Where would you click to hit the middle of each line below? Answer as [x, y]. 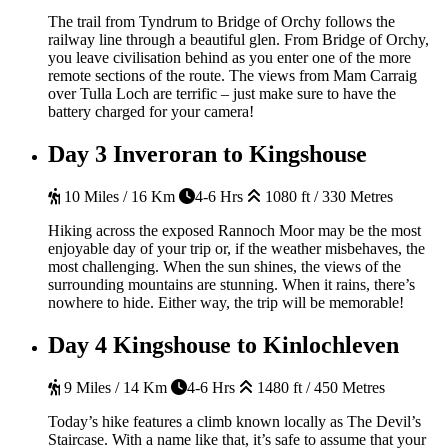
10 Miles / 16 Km [117, 196]
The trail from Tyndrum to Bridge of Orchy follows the [221, 21]
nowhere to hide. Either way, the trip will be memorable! [226, 302]
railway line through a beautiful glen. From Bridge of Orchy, [238, 39]
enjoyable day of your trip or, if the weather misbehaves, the [236, 248]
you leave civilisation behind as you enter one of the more [229, 57]
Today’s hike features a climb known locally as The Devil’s [234, 421]
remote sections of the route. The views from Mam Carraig [232, 75]
